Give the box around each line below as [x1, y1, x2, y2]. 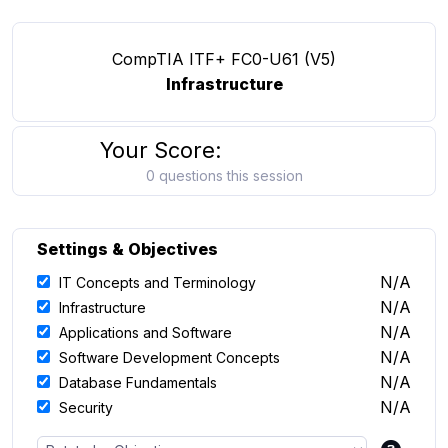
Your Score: [100, 137, 222, 163]
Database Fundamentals [59, 374, 217, 391]
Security [59, 399, 113, 416]
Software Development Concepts [59, 349, 280, 366]
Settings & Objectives [37, 239, 218, 259]
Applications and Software [59, 324, 232, 341]
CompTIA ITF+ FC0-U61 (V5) [112, 49, 336, 69]
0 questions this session [145, 167, 303, 184]
